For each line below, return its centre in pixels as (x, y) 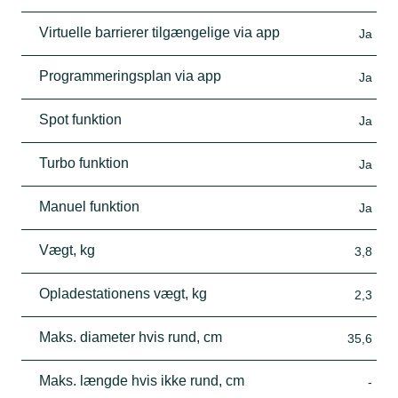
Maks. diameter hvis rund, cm (131, 337)
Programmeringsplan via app (130, 76)
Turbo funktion (84, 163)
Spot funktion (80, 119)
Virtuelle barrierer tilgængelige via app (159, 32)
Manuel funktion (89, 206)
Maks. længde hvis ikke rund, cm (142, 380)
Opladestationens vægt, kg (123, 293)
